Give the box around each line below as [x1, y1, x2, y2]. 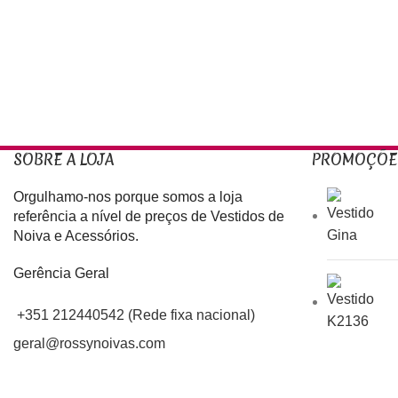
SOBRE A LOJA [13, 149, 114, 170]
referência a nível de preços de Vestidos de [13, 209, 284, 224]
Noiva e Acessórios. [13, 228, 139, 243]
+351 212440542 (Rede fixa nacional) [17, 307, 255, 322]
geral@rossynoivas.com [13, 336, 165, 351]
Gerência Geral [13, 266, 109, 281]
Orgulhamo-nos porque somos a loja [13, 189, 243, 204]
